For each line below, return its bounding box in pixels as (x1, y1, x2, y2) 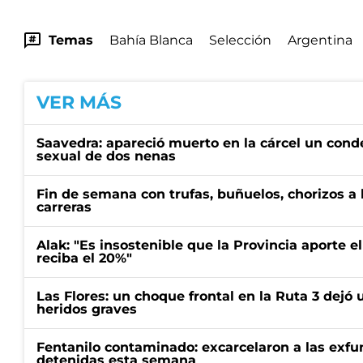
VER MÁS (36, 92, 122, 113)
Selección (209, 32, 271, 48)
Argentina (288, 32, 352, 48)
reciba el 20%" (36, 250, 132, 266)
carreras (36, 199, 92, 215)
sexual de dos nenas (36, 148, 176, 164)
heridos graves (36, 301, 137, 317)
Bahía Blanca (109, 32, 193, 48)
